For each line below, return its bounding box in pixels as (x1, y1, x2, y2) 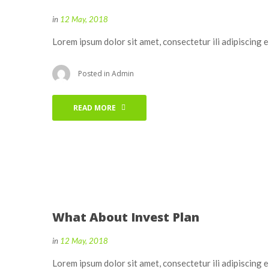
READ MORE (73, 102, 116, 113)
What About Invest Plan (52, 209, 199, 226)
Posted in (78, 68, 112, 79)
